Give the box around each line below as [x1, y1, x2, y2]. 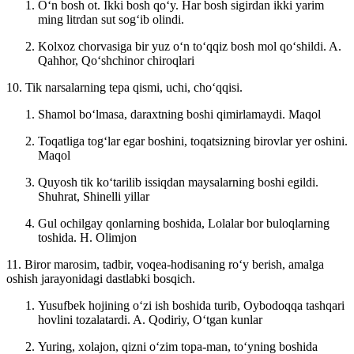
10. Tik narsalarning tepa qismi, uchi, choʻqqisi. [6, 80, 243, 94]
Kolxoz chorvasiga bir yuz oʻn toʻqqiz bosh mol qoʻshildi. [38, 39, 329, 53]
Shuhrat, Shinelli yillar [38, 189, 149, 203]
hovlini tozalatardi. [38, 312, 133, 326]
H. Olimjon [80, 230, 137, 244]
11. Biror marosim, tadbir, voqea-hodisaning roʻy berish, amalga [6, 257, 324, 271]
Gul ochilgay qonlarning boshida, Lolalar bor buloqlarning [38, 216, 330, 230]
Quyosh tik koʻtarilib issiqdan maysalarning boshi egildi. [38, 175, 318, 189]
